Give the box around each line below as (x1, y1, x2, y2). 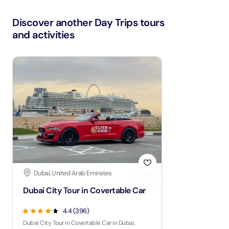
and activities (12, 28, 74, 41)
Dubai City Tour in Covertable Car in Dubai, (23, 218, 135, 227)
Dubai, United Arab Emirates (33, 168, 111, 177)
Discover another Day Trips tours (12, 15, 164, 29)
